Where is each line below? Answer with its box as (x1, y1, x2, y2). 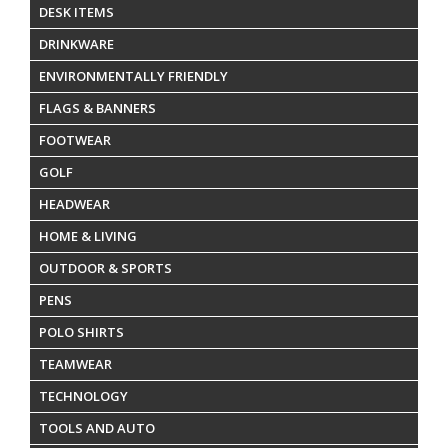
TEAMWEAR (39, 354, 112, 373)
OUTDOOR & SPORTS (39, 258, 172, 277)
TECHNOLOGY (39, 386, 128, 405)
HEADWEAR (39, 194, 110, 213)
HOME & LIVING (39, 226, 137, 245)
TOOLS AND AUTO (39, 418, 155, 437)
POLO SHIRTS (39, 322, 124, 341)
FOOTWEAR (39, 130, 111, 149)
